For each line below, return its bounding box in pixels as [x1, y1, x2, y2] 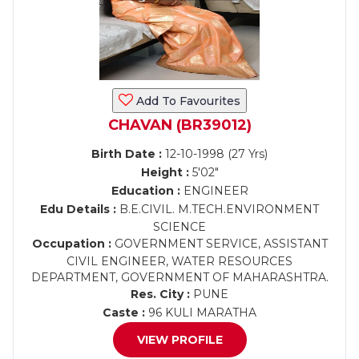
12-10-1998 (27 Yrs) [162, 147, 268, 161]
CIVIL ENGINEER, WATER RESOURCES [67, 254, 292, 268]
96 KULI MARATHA [145, 305, 256, 320]
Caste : [103, 305, 145, 320]
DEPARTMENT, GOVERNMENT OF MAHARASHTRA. [30, 270, 329, 284]
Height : [140, 165, 189, 179]
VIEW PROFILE [136, 333, 223, 347]
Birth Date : [91, 147, 162, 161]
